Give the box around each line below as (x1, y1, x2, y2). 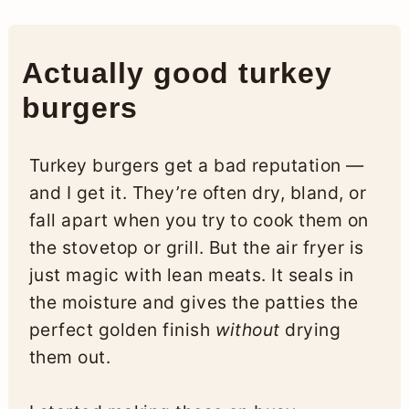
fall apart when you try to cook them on (28, 208, 369, 231)
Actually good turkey (21, 56, 333, 89)
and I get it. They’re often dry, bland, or (28, 181, 367, 204)
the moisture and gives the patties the (28, 290, 359, 313)
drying (279, 318, 341, 341)
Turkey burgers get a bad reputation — (28, 153, 364, 176)
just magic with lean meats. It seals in (28, 263, 354, 286)
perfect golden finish (28, 318, 215, 341)
